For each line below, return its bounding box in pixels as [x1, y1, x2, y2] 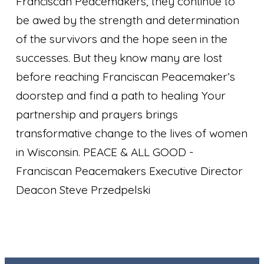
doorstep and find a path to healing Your [16, 88, 226, 103]
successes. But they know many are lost [16, 50, 223, 65]
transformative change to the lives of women [16, 126, 248, 140]
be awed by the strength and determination [16, 12, 240, 27]
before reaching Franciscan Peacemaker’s [16, 69, 239, 84]
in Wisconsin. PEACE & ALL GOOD [16, 144, 190, 159]
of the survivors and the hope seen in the [16, 31, 228, 46]
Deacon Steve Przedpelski [16, 182, 151, 197]
